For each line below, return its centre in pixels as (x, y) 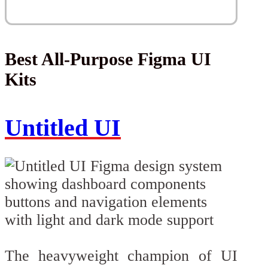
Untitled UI (63, 128)
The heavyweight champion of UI (121, 255)
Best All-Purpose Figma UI (108, 59)
